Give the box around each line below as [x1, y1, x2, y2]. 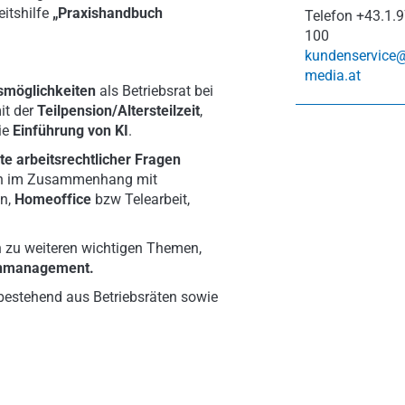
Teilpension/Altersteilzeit [37, 102, 200, 119]
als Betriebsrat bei [96, 82, 213, 99]
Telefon [305, 7, 353, 24]
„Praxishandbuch [52, 5, 163, 22]
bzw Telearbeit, [91, 191, 190, 208]
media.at [305, 67, 361, 84]
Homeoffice [14, 191, 91, 208]
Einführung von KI [13, 122, 128, 139]
